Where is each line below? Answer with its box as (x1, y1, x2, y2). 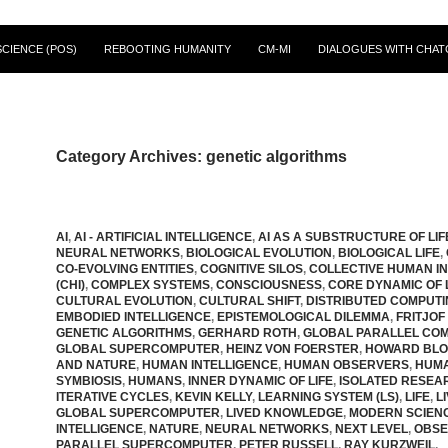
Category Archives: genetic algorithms (56, 147, 347, 165)
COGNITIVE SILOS (200, 261, 303, 276)
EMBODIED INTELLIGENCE (56, 309, 211, 324)
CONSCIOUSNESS (216, 277, 322, 292)
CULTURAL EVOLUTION (56, 293, 193, 308)
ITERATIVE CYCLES (56, 389, 169, 404)
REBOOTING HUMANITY (104, 42, 231, 55)
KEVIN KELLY (175, 389, 252, 404)
